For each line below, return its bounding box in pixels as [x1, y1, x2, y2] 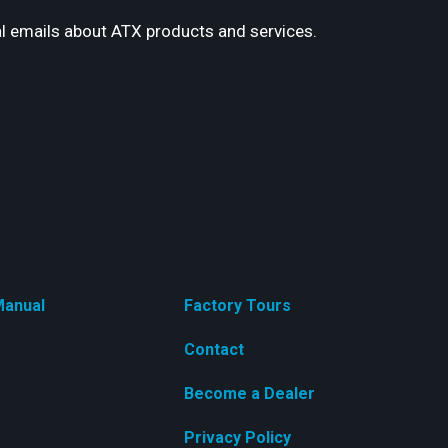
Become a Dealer [184, 384, 315, 404]
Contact [184, 340, 244, 360]
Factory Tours [184, 296, 291, 316]
